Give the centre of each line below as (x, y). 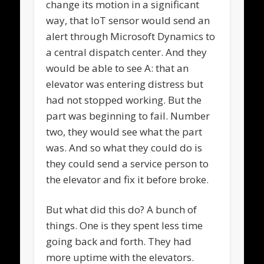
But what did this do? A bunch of (122, 209)
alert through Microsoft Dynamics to (131, 36)
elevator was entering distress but (125, 84)
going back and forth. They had (119, 241)
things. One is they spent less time (125, 225)
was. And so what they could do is (124, 147)
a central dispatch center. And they (127, 52)
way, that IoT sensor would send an (128, 20)
